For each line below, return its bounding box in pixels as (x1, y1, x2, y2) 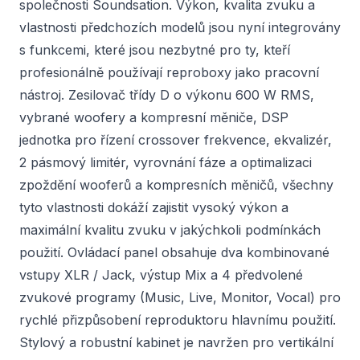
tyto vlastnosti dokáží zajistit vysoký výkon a (19, 199, 288, 215)
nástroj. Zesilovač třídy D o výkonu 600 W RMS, (19, 87, 314, 103)
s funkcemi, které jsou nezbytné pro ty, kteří (19, 42, 290, 58)
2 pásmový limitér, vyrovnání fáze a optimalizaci (19, 154, 312, 170)
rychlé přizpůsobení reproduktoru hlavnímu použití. (19, 312, 336, 328)
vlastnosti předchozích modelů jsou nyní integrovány (19, 19, 341, 35)
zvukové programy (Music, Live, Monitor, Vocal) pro (19, 289, 341, 305)
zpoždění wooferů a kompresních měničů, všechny (19, 177, 333, 193)
